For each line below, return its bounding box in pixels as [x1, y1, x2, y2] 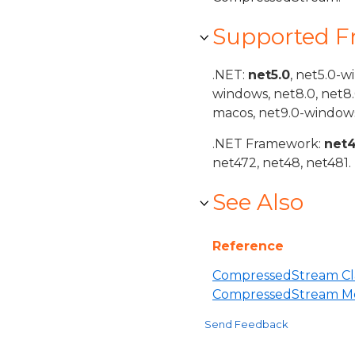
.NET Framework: [212, 136, 324, 151]
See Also [212, 189, 303, 216]
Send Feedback [204, 318, 288, 330]
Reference [212, 239, 284, 254]
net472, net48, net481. [212, 155, 351, 170]
